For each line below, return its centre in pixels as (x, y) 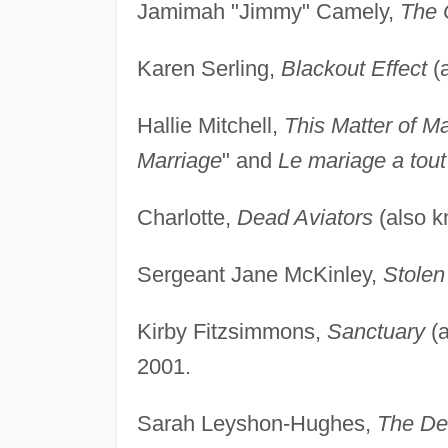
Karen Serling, (208, 68)
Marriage (179, 160)
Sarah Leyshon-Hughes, (256, 423)
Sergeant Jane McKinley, (259, 274)
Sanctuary (375, 331)
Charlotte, (186, 217)
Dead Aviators (304, 217)
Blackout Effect (353, 68)
